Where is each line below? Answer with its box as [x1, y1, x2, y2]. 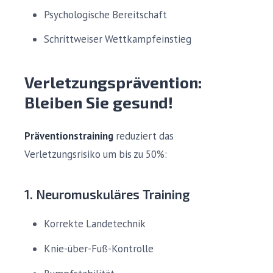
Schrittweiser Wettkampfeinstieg [44, 32, 191, 46]
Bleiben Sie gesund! [24, 93, 173, 112]
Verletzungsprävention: [24, 73, 202, 92]
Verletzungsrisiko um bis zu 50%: [24, 147, 167, 161]
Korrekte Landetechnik [44, 217, 146, 231]
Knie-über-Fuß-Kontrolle [44, 242, 154, 256]
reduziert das [113, 129, 174, 143]
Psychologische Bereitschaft [44, 7, 167, 21]
